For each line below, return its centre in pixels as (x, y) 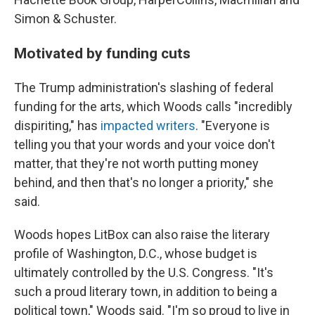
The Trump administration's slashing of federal (144, 88)
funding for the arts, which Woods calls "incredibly (153, 107)
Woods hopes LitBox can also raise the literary (142, 234)
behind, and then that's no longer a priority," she (144, 182)
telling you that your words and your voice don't (144, 144)
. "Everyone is (233, 126)
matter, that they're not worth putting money (136, 163)
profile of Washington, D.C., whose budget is (136, 253)
